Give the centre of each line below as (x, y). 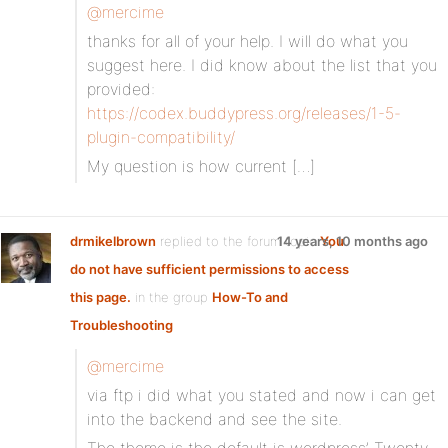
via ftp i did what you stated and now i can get (261, 395)
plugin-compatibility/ (161, 137)
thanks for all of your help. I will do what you (247, 41)
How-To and (250, 297)
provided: (121, 89)
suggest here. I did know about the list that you (262, 65)
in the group (171, 297)
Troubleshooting (121, 325)
